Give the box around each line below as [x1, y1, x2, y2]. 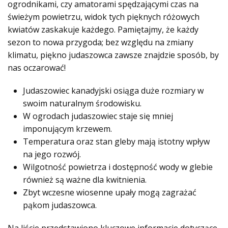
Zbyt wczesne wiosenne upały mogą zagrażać [23, 186, 196, 198]
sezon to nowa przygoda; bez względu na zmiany [8, 36, 193, 48]
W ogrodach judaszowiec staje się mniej [23, 110, 173, 122]
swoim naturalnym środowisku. [23, 97, 141, 109]
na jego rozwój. [23, 148, 81, 160]
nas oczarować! [8, 62, 66, 73]
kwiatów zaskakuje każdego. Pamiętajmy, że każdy [8, 23, 198, 35]
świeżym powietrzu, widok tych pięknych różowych [8, 11, 199, 22]
